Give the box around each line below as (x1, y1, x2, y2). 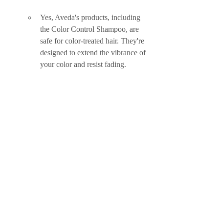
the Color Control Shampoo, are (40, 25, 141, 33)
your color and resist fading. (40, 60, 126, 68)
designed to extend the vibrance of (40, 48, 148, 57)
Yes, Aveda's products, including (40, 13, 142, 22)
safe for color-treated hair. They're (40, 37, 146, 45)
